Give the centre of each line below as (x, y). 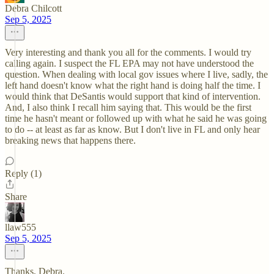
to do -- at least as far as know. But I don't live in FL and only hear (132, 129)
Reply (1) (23, 173)
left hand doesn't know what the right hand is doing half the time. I (133, 85)
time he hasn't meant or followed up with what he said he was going (136, 118)
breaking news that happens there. (70, 140)
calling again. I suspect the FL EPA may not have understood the (129, 63)
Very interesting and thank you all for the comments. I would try (128, 52)
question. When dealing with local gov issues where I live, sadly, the (136, 74)
